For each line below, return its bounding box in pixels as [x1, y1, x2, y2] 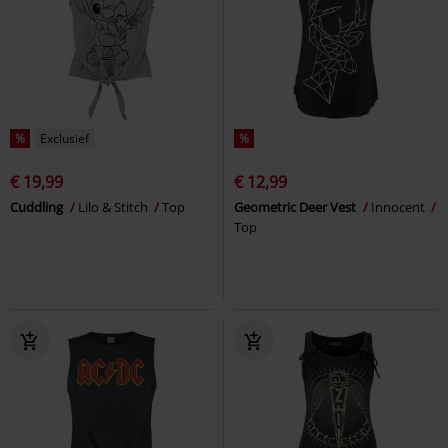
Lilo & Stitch [78, 197, 151, 216]
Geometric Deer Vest [234, 197, 359, 216]
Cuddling [10, 197, 66, 216]
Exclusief [40, 129, 89, 147]
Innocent [371, 197, 428, 216]
